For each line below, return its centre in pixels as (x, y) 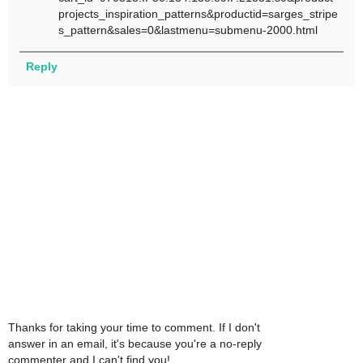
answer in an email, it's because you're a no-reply (135, 344)
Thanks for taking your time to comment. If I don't (134, 328)
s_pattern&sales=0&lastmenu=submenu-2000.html (188, 30)
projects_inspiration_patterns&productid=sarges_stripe (199, 14)
